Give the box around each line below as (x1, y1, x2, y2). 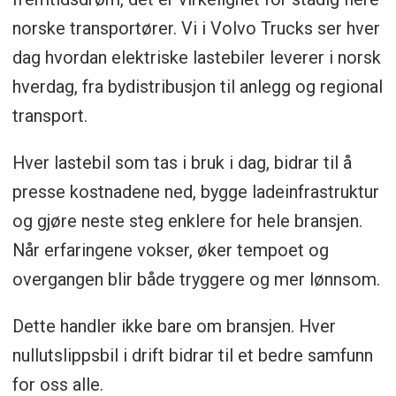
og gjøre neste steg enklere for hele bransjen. (11, 210, 362, 232)
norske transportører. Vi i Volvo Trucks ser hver (11, 18, 380, 40)
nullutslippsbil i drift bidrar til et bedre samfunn (11, 345, 373, 367)
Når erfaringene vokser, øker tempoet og (11, 240, 329, 262)
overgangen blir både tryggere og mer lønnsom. (11, 269, 380, 291)
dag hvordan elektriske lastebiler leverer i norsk (11, 47, 381, 69)
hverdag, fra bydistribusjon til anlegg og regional (11, 76, 383, 98)
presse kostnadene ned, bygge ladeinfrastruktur (11, 181, 379, 203)
